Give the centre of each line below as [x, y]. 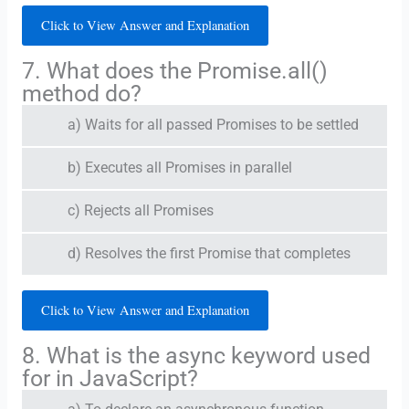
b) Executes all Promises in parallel [179, 168]
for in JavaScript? [110, 378]
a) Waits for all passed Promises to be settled [213, 125]
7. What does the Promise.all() [174, 70]
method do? [81, 93]
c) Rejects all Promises [140, 210]
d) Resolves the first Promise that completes [209, 253]
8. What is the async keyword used [196, 355]
